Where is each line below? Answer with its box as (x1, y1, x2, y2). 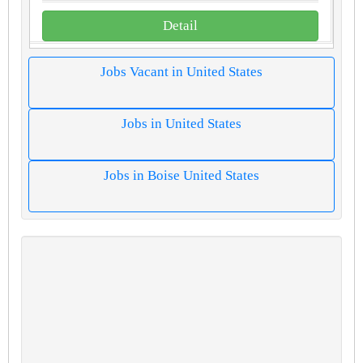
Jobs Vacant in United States (100, 64, 263, 79)
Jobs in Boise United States (104, 168, 259, 183)
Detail (163, 18, 198, 33)
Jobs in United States (122, 116, 241, 131)
